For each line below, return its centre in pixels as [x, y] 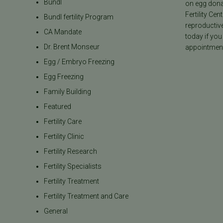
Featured [58, 107]
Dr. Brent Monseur [72, 47]
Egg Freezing [64, 77]
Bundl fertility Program [79, 17]
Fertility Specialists [73, 167]
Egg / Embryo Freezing [79, 62]
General [56, 211]
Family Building [68, 92]
